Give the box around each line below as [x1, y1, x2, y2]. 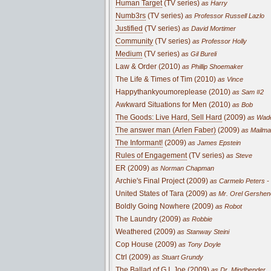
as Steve [224, 151, 252, 159]
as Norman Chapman [149, 164, 214, 172]
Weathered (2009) [116, 227, 175, 236]
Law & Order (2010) [116, 62, 180, 71]
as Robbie [181, 215, 212, 223]
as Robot [214, 202, 242, 210]
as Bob [230, 100, 253, 108]
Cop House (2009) [116, 240, 177, 249]
